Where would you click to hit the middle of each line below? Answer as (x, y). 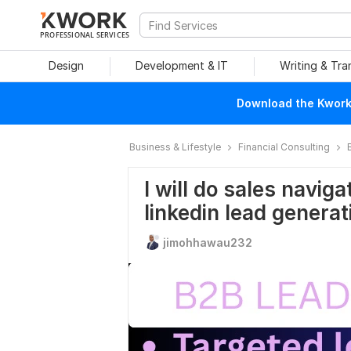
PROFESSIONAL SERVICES (85, 34)
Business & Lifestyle (175, 147)
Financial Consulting (284, 147)
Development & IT (182, 65)
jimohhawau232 (208, 242)
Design (66, 65)
